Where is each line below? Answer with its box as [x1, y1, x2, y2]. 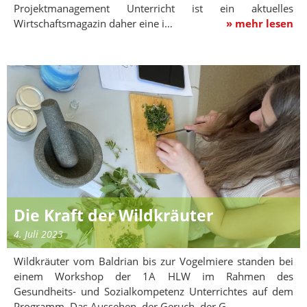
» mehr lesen [226, 16, 293, 30]
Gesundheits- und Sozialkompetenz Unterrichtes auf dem [14, 284, 293, 299]
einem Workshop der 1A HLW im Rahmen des [14, 269, 293, 284]
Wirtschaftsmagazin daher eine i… [14, 16, 178, 30]
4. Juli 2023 [14, 228, 63, 241]
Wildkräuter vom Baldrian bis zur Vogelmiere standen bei [14, 254, 293, 269]
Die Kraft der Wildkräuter [14, 205, 213, 227]
